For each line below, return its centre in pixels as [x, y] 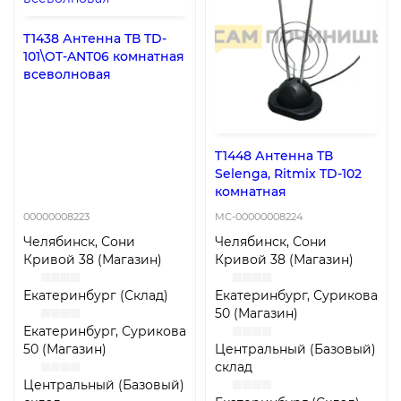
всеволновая [67, 75]
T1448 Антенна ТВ [274, 155]
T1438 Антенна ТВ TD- [95, 39]
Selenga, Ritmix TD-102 [288, 173]
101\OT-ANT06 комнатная [104, 57]
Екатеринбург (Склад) [96, 295]
